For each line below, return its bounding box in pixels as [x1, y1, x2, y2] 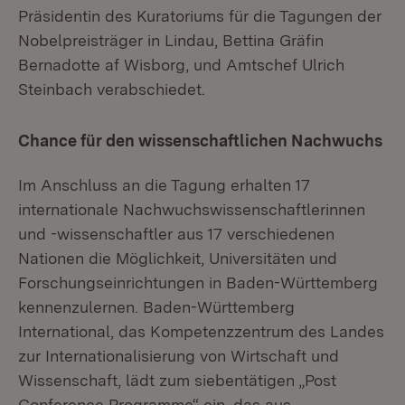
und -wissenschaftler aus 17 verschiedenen [18, 224, 334, 243]
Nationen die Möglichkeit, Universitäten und [18, 249, 337, 268]
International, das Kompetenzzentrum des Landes [18, 322, 384, 341]
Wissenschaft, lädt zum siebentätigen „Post [18, 371, 336, 390]
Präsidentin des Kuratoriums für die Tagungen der [18, 6, 381, 25]
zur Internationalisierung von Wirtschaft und [18, 346, 339, 365]
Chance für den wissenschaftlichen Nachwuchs [18, 131, 382, 150]
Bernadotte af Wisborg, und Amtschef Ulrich [18, 55, 344, 74]
